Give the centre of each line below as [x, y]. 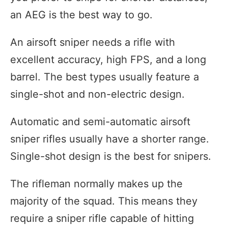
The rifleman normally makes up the [96, 183]
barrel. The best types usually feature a [105, 77]
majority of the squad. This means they [104, 201]
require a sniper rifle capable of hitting [102, 218]
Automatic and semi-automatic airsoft [100, 121]
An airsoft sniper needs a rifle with [93, 42]
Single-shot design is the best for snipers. [111, 156]
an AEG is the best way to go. [81, 15]
